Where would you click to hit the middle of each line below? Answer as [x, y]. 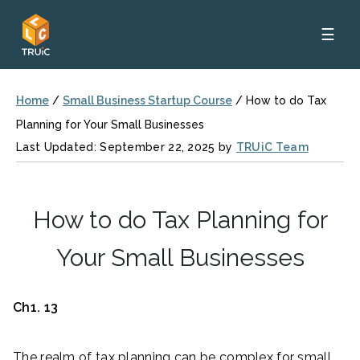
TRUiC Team [272, 147]
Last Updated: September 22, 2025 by [126, 147]
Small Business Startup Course [147, 100]
